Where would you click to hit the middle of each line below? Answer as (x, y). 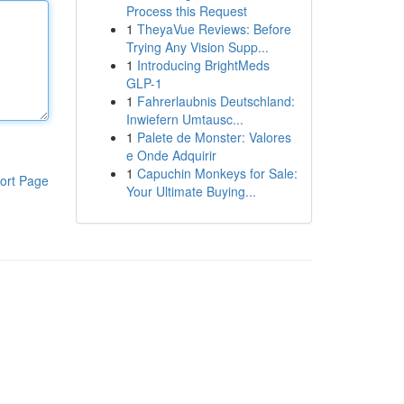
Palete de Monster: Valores (214, 137)
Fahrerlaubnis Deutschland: (216, 101)
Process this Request (186, 11)
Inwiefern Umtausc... (184, 119)
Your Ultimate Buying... (191, 191)
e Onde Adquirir (171, 155)
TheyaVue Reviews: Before (214, 29)
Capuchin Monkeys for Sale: (217, 173)
